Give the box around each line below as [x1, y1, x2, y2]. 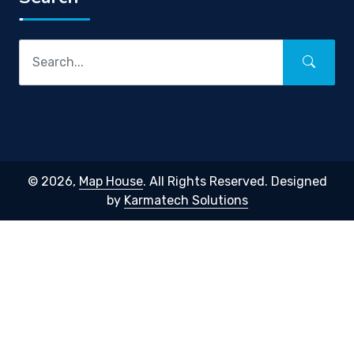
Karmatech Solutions [123, 192, 248, 208]
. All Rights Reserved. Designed [142, 173, 327, 189]
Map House [78, 173, 143, 189]
